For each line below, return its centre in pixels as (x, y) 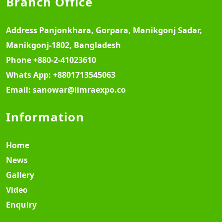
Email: (19, 89)
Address (23, 30)
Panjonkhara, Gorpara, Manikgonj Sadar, (121, 30)
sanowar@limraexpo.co (79, 89)
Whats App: (29, 75)
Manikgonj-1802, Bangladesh (63, 45)
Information (45, 116)
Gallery (20, 175)
